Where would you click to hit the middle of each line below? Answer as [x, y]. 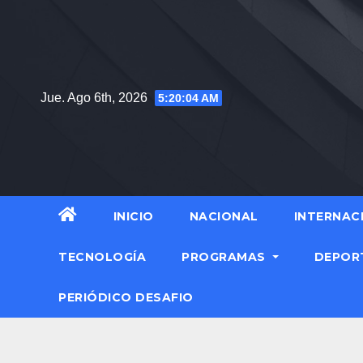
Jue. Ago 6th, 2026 [96, 97]
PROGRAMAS [225, 257]
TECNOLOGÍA [102, 257]
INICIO [133, 217]
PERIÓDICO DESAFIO [126, 298]
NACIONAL [224, 217]
